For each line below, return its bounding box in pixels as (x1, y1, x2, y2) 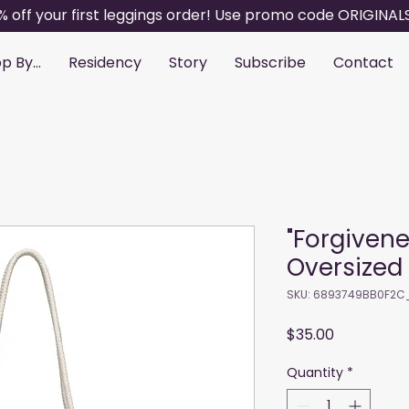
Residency (68, 52, 142, 73)
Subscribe (235, 52, 306, 73)
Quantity (287, 363, 343, 383)
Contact (333, 52, 393, 73)
